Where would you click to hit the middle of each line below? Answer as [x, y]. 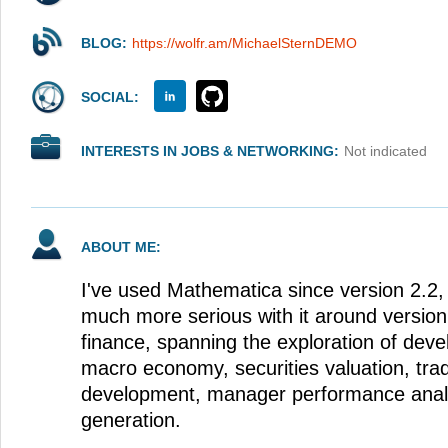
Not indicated [385, 151]
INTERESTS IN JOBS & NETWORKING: [210, 151]
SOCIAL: [110, 97]
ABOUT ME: [121, 247]
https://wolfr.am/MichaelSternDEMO [244, 43]
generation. [131, 420]
